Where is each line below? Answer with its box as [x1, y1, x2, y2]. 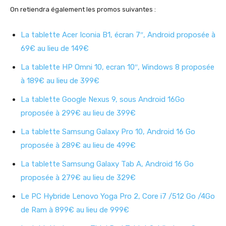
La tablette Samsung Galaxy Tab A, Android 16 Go [21, 159, 194, 169]
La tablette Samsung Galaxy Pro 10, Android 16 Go [21, 127, 195, 137]
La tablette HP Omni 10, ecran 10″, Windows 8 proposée [21, 63, 214, 72]
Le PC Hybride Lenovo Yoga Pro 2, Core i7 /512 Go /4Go [21, 192, 215, 201]
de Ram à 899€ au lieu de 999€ [21, 205, 129, 215]
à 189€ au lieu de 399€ [21, 76, 99, 86]
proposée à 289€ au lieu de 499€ [21, 141, 136, 150]
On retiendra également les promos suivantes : [10, 6, 156, 14]
